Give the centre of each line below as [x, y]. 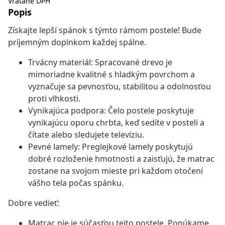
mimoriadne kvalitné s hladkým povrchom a [111, 75]
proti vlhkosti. [54, 99]
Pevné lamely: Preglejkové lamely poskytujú [110, 147]
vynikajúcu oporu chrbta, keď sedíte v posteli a [116, 123]
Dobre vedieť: [34, 203]
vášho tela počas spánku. [76, 183]
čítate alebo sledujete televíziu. [86, 135]
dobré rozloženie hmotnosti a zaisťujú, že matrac [121, 159]
